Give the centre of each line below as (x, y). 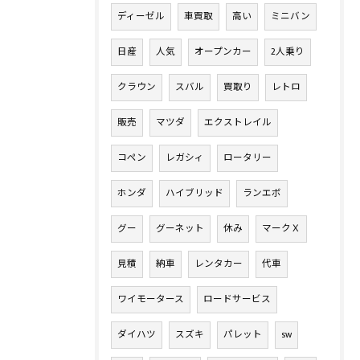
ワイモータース (151, 300)
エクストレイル (238, 123)
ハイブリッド (194, 194)
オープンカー (223, 52)
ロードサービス (237, 300)
